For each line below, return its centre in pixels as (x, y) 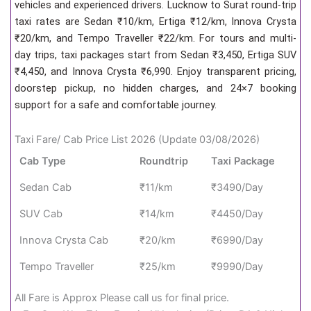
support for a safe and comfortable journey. (116, 105)
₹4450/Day (237, 213)
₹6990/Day (237, 240)
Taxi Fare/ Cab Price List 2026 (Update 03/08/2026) (137, 139)
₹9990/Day (237, 266)
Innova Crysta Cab (64, 240)
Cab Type (43, 161)
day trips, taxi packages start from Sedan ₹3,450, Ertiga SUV (155, 55)
